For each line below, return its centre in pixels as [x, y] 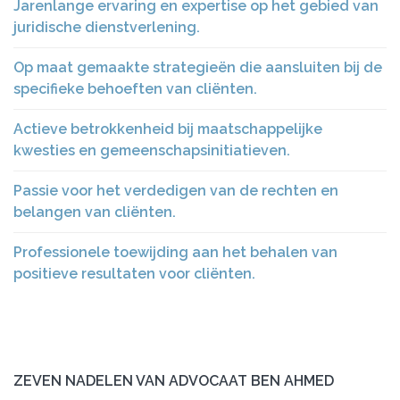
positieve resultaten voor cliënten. [134, 274]
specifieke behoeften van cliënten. [135, 89]
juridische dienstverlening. [107, 27]
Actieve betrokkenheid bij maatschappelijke [168, 129]
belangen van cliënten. [95, 212]
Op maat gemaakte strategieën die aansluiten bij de [198, 67]
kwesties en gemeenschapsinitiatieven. [152, 150]
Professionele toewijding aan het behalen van [175, 252]
